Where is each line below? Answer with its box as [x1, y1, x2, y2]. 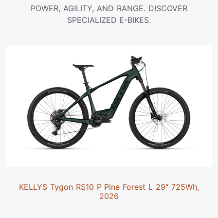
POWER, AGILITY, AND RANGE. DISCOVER [31, 3, 187, 14]
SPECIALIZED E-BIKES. [67, 15, 151, 25]
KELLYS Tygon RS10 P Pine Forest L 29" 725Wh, [19, 182, 199, 192]
